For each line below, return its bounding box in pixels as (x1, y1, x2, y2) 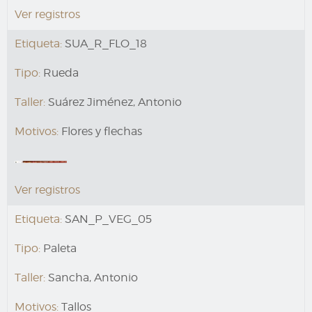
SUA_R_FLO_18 (62, 37, 147, 51)
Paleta (40, 242, 77, 256)
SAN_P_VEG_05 (62, 212, 152, 226)
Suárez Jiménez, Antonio (45, 95, 182, 109)
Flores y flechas (58, 125, 142, 139)
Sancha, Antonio (45, 271, 138, 285)
